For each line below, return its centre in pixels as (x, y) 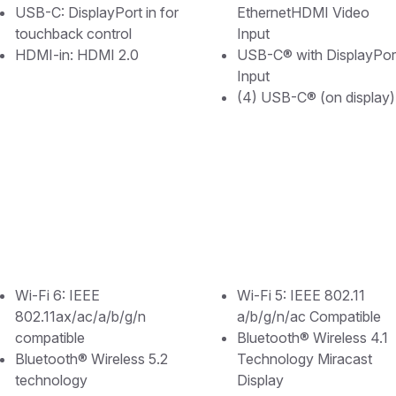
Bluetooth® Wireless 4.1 (312, 337)
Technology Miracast (305, 358)
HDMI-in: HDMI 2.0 (77, 54)
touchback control (73, 33)
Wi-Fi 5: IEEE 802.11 (301, 295)
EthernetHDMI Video (303, 12)
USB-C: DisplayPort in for (97, 12)
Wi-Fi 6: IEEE (57, 295)
